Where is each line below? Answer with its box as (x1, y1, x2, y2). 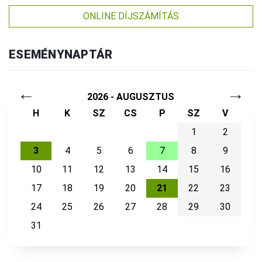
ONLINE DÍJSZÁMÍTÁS (83, 10, 179, 22)
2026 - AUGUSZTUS (87, 91, 175, 102)
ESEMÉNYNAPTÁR (9, 47, 113, 61)
